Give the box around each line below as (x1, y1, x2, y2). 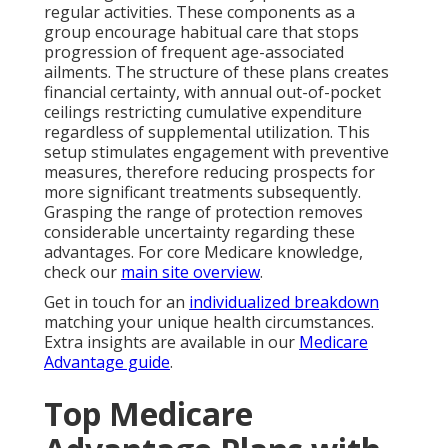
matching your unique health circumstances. (44, 311, 374, 334)
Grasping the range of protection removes (44, 201, 363, 224)
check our (44, 261, 121, 284)
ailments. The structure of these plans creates (44, 61, 389, 84)
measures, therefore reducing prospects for (44, 161, 375, 184)
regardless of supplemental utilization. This (44, 121, 370, 144)
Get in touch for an (44, 291, 189, 314)
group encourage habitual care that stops (44, 21, 359, 44)
